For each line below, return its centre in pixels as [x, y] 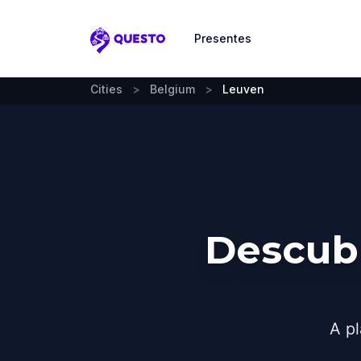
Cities [106, 89]
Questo [114, 48]
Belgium [172, 89]
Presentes [223, 38]
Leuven [243, 89]
